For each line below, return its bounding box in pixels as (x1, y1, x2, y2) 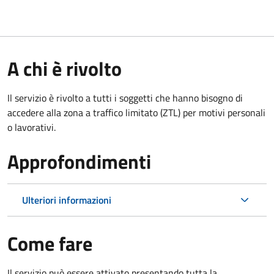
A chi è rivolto (7, 53, 122, 83)
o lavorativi (7, 119, 54, 135)
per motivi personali (183, 105, 265, 120)
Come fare (7, 228, 92, 258)
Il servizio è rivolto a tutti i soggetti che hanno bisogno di (7, 90, 243, 105)
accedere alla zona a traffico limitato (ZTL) (7, 105, 183, 120)
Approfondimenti (7, 146, 151, 176)
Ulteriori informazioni (22, 192, 111, 207)
